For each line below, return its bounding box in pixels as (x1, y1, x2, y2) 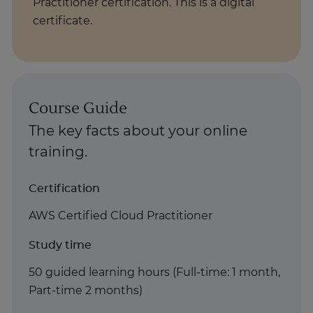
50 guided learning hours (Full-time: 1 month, (29, 266, 280, 278)
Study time (29, 239, 92, 251)
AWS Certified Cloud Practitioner (29, 210, 212, 221)
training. (29, 145, 87, 160)
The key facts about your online (29, 124, 247, 139)
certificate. (33, 15, 93, 27)
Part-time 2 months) (29, 284, 143, 296)
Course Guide (29, 99, 127, 119)
